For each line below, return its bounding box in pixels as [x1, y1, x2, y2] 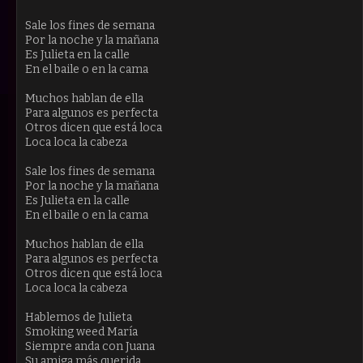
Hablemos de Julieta [25, 310, 132, 324]
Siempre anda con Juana [25, 339, 155, 353]
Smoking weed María [25, 324, 138, 339]
